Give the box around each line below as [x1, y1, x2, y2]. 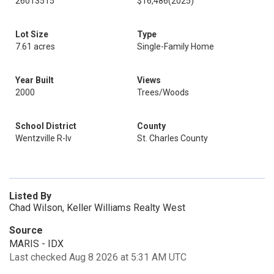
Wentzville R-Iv [15, 133, 72, 143]
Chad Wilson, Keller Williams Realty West [9, 202, 185, 213]
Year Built [15, 75, 54, 85]
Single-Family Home [137, 42, 214, 51]
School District [15, 121, 76, 131]
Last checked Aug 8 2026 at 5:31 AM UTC [9, 251, 187, 263]
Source [9, 224, 43, 236]
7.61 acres [15, 42, 55, 51]
